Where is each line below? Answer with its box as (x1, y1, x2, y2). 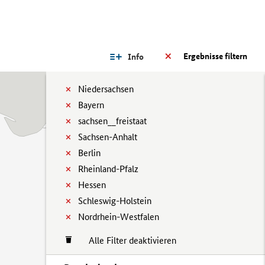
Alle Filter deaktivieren (77, 235, 176, 246)
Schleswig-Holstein (78, 195, 151, 206)
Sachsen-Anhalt (78, 131, 137, 143)
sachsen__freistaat (78, 115, 147, 127)
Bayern (78, 99, 104, 111)
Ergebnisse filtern (183, 51, 247, 62)
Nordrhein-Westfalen (78, 211, 159, 222)
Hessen (78, 179, 106, 190)
